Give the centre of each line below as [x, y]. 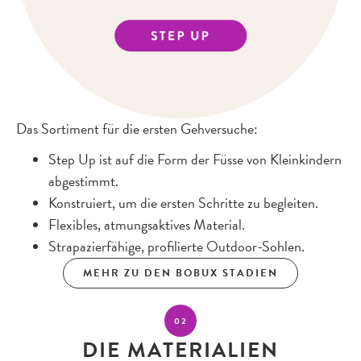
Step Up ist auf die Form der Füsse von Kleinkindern [195, 159]
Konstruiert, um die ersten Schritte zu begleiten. [183, 203]
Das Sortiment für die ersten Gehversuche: [137, 129]
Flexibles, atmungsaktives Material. [147, 224]
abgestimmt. [83, 181]
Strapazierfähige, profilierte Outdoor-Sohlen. [176, 246]
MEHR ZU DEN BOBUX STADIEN [180, 273]
